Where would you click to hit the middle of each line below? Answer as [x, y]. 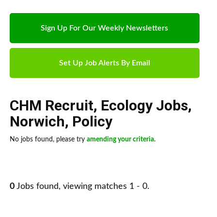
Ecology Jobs [144, 106]
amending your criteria [120, 140]
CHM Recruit [52, 106]
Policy [92, 122]
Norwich [37, 122]
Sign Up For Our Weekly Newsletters [105, 28]
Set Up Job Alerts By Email [104, 63]
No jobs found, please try [48, 140]
